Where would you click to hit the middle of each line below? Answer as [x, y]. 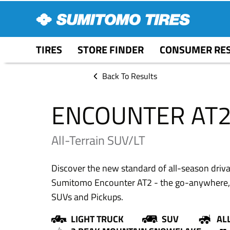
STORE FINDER [111, 50]
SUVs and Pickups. [87, 197]
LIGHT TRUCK [97, 219]
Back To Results [130, 76]
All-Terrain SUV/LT [98, 140]
